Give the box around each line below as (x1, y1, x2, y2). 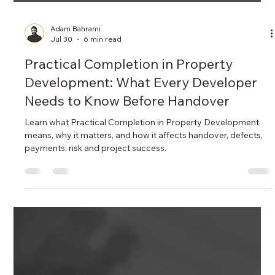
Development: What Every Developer (25, 250, 258, 268)
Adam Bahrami (50, 201, 101, 211)
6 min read (83, 211, 122, 221)
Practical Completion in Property (25, 232, 233, 250)
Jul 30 (50, 211, 73, 221)
